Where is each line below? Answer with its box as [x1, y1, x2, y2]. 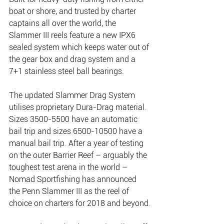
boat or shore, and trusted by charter [9, 6, 138, 16]
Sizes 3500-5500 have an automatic [9, 114, 139, 124]
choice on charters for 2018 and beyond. [9, 198, 150, 208]
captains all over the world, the [9, 18, 118, 28]
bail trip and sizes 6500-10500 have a [9, 126, 144, 136]
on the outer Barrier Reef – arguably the [9, 150, 149, 160]
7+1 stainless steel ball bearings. [9, 66, 124, 76]
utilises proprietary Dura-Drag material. [9, 102, 148, 112]
